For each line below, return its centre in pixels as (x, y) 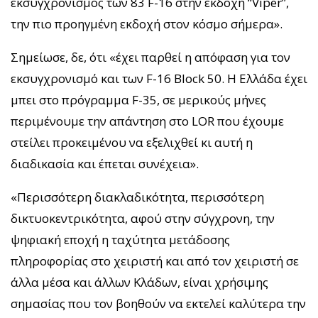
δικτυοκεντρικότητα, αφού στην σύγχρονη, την (143, 219)
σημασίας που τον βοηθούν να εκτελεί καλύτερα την (158, 304)
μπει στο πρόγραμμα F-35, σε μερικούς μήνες (138, 100)
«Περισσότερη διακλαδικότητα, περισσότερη (137, 197)
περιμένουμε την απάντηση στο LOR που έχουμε (147, 121)
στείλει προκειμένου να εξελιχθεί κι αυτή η (132, 143)
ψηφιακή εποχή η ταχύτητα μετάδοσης (120, 240)
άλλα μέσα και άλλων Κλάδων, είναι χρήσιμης (139, 283)
